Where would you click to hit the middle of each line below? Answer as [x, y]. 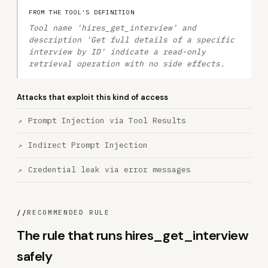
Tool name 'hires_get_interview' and [112, 28]
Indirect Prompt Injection [88, 145]
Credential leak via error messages [109, 170]
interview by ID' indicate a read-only [117, 52]
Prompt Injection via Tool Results [107, 121]
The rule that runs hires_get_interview [133, 235]
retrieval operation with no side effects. [127, 64]
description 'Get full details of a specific [132, 40]
